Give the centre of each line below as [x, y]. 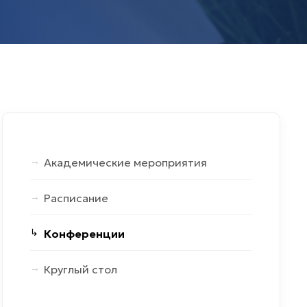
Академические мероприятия [125, 162]
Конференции [84, 233]
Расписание [76, 198]
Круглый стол [81, 269]
